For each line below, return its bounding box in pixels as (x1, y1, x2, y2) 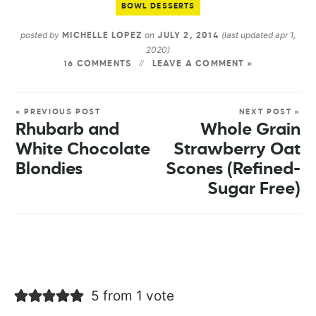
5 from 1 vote (90, 287, 174, 304)
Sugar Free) (207, 180, 300, 197)
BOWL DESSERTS (121, 1, 195, 10)
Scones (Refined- (166, 160, 300, 178)
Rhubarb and (16, 121, 119, 138)
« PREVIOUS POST (16, 107, 101, 116)
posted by (20, 29, 59, 40)
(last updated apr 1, (221, 29, 296, 40)
